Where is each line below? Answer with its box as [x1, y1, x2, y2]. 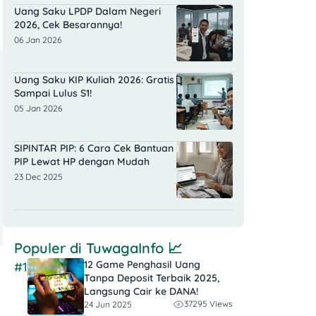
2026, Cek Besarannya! [14, 18, 122, 32]
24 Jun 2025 [84, 298, 132, 310]
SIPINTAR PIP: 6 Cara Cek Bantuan [14, 142, 174, 155]
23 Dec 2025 [14, 171, 63, 183]
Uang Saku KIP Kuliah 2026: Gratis [14, 73, 174, 87]
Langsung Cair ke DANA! [84, 285, 198, 298]
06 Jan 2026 [14, 35, 61, 46]
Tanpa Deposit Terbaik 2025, [84, 272, 219, 285]
